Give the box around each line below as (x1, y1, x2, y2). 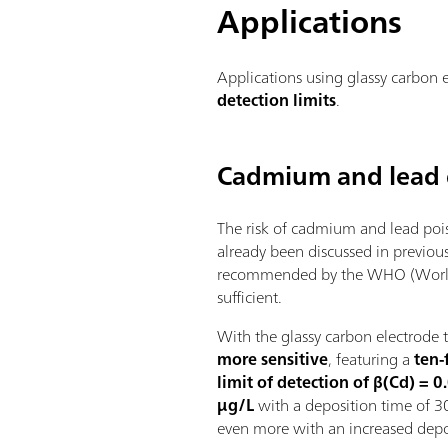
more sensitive (217, 345, 329, 374)
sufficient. (217, 283, 283, 312)
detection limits (217, 86, 337, 115)
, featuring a (328, 345, 415, 374)
